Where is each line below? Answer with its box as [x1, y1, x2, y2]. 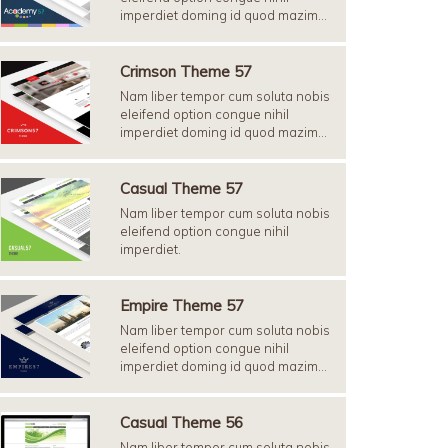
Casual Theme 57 [120, 179, 243, 198]
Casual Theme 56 [120, 413, 243, 432]
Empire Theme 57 [120, 296, 244, 315]
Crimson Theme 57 [120, 62, 252, 81]
